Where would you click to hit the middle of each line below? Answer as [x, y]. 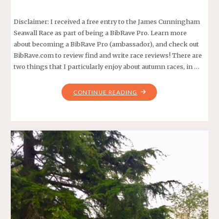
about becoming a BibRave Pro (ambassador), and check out [107, 44]
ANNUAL [150, 114]
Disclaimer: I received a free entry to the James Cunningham [107, 21]
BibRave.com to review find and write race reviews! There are [108, 55]
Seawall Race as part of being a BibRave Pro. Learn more [100, 33]
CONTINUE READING [105, 92]
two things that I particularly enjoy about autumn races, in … [107, 66]
